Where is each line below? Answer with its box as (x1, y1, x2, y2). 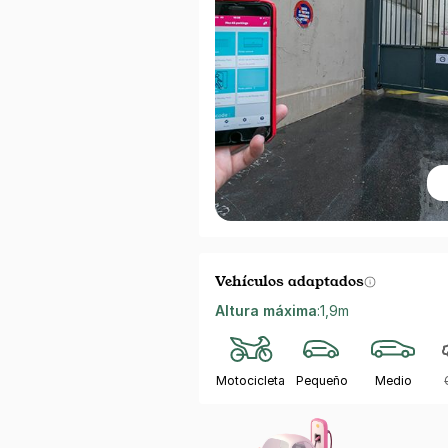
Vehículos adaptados (215, 270, 364, 290)
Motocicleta (216, 372, 286, 388)
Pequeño (296, 372, 349, 388)
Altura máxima (215, 301, 317, 319)
